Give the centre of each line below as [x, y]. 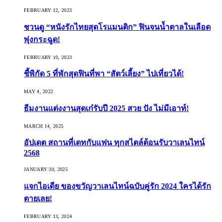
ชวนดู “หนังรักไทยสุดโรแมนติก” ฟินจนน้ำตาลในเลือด [117, 27]
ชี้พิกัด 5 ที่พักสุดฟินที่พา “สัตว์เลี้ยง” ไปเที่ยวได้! [104, 74]
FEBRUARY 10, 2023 [48, 57]
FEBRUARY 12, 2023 [48, 10]
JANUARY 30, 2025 [46, 169]
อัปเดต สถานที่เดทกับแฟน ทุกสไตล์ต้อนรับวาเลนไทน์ [114, 143]
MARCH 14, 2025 [44, 126]
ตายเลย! [38, 198]
